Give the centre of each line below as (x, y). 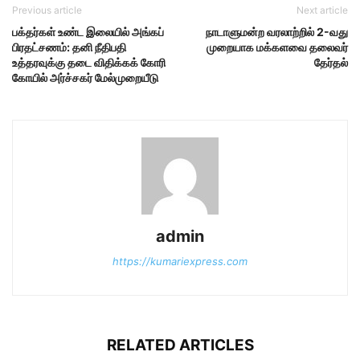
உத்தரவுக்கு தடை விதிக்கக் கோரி (89, 63)
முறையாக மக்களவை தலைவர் (277, 47)
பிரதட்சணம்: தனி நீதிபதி (69, 47)
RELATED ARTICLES (180, 346)
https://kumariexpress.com (180, 262)
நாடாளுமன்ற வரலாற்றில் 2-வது (277, 32)
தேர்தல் (331, 63)
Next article (322, 10)
